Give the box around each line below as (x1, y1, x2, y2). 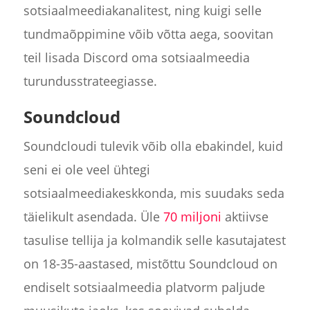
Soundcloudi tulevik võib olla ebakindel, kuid (23, 138, 283, 155)
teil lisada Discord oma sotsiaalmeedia (23, 49, 250, 66)
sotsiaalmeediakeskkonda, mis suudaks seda (23, 185, 284, 202)
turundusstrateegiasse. (23, 73, 157, 90)
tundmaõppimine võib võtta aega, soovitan (23, 26, 273, 43)
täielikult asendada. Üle (23, 208, 163, 226)
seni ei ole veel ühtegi (23, 161, 150, 179)
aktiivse (221, 208, 268, 226)
